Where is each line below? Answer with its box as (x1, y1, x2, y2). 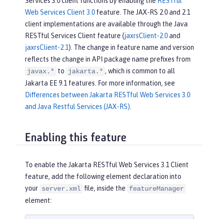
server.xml (42, 185, 81, 193)
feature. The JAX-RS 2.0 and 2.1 (95, 8, 190, 16)
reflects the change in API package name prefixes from (25, 55, 191, 63)
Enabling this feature (25, 132, 127, 144)
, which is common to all (105, 67, 175, 75)
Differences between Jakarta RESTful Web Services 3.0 (25, 91, 190, 99)
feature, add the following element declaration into (25, 173, 181, 181)
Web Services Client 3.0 (25, 8, 95, 16)
